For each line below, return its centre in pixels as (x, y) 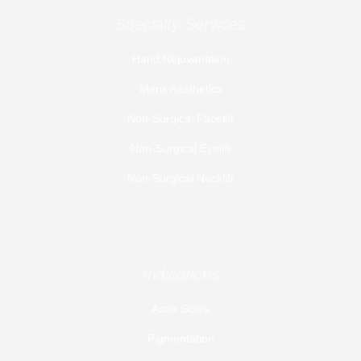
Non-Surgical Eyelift (180, 149)
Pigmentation (180, 339)
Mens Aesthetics (180, 89)
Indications (180, 274)
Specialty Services (180, 25)
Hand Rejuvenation (180, 59)
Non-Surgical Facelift (180, 119)
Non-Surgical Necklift (180, 178)
